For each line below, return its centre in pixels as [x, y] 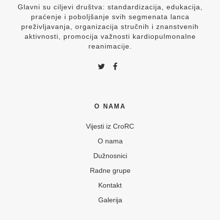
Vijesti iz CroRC [110, 126]
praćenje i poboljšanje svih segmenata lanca [110, 17]
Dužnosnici [110, 156]
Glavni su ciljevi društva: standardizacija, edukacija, [110, 7]
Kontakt [110, 185]
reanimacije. [110, 46]
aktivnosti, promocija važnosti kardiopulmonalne [110, 37]
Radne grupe [110, 171]
